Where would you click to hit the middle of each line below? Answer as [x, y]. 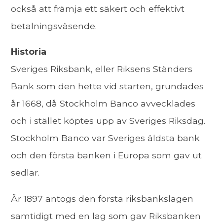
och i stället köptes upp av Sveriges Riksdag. [108, 121]
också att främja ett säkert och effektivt [98, 8]
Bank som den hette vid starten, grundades [108, 86]
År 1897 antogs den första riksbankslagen [102, 198]
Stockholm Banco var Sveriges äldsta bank [106, 138]
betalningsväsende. [54, 26]
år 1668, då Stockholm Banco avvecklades [103, 104]
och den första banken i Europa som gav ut [107, 155]
